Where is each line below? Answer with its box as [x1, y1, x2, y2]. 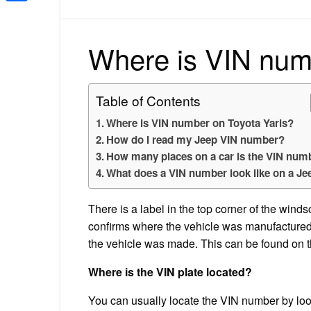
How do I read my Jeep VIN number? [106, 131, 285, 147]
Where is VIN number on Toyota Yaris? [106, 115, 294, 131]
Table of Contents [96, 90, 201, 110]
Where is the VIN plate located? [88, 263, 252, 280]
